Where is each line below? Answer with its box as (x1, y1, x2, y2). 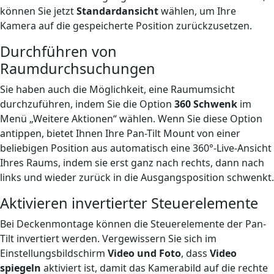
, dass (181, 246, 210, 260)
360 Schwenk (174, 97, 237, 111)
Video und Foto (108, 246, 181, 260)
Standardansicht (76, 4, 158, 18)
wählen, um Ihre (158, 4, 236, 18)
